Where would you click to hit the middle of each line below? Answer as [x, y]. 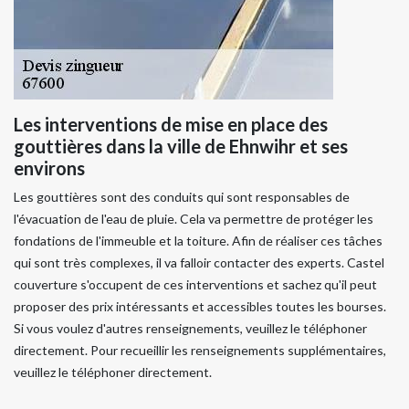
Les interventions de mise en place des [171, 124]
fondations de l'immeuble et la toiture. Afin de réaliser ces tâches [198, 240]
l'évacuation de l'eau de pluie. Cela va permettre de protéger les [194, 218]
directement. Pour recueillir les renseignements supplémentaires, [200, 350]
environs [49, 168]
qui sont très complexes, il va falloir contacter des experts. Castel [199, 262]
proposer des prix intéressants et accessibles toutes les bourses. [200, 306]
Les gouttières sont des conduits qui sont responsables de [182, 196]
